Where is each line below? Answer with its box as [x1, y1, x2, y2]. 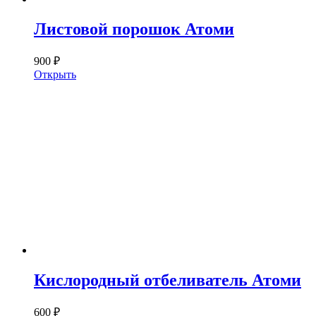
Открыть [34, 68, 76, 80]
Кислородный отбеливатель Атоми [34, 270, 301, 289]
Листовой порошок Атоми [34, 20, 234, 39]
